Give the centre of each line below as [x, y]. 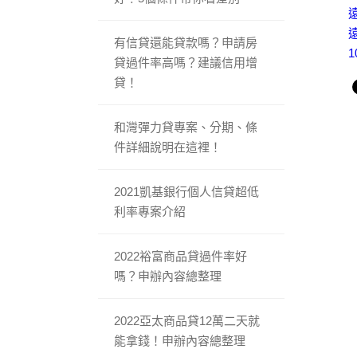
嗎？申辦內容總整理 [168, 276]
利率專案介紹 [150, 211]
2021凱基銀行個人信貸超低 [187, 191]
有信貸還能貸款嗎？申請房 [186, 42]
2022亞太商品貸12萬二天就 [187, 320]
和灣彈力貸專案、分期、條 [186, 127]
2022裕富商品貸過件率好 [181, 256]
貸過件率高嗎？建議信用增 [186, 62]
